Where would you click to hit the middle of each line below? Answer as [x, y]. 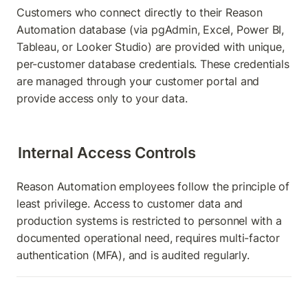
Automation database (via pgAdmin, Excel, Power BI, [150, 29]
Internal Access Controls [107, 152]
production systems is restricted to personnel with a [149, 220]
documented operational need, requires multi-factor [148, 238]
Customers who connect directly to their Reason [140, 12]
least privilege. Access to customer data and [130, 203]
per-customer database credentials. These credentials [153, 64]
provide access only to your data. [102, 98]
